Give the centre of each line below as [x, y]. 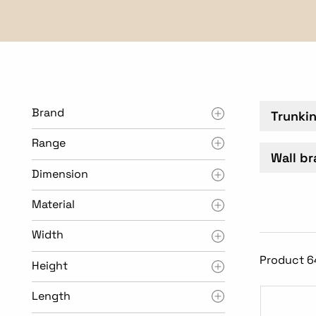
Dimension [60, 174]
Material [53, 204]
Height [49, 265]
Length [51, 296]
